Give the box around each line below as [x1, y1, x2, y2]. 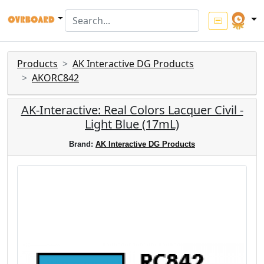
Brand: [69, 140, 95, 148]
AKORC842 [32, 71, 79, 84]
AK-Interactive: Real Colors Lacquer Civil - [21, 102, 243, 118]
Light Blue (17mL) [85, 116, 179, 132]
